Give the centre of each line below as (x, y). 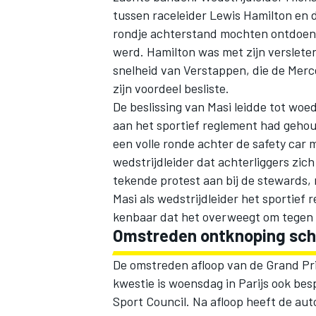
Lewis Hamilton (251, 14)
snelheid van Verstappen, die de (200, 69)
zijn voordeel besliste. (171, 88)
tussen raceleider (161, 14)
